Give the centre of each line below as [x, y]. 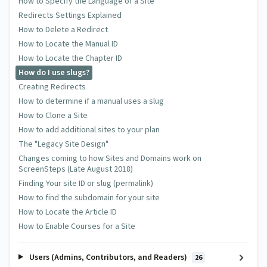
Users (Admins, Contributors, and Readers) [108, 257]
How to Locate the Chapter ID [70, 58]
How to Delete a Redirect [63, 30]
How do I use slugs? [54, 72]
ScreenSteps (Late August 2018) [76, 169]
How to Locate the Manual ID [68, 44]
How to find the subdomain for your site [89, 198]
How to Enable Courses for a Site [77, 226]
